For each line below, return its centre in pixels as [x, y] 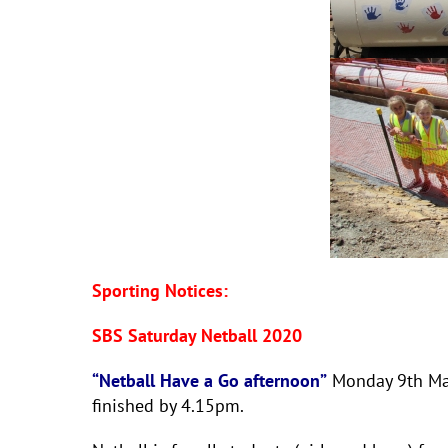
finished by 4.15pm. [168, 405]
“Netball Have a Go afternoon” [209, 380]
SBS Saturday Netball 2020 [197, 335]
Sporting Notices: [160, 290]
